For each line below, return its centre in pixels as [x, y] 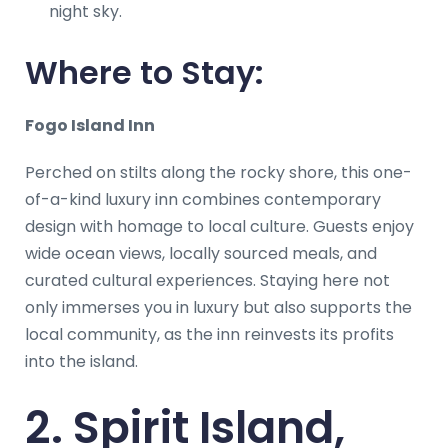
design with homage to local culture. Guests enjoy [219, 226]
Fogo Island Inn [90, 125]
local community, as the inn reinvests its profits [209, 334]
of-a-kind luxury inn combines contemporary [203, 199]
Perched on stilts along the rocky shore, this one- [218, 172]
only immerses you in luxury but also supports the [218, 307]
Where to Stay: [144, 72]
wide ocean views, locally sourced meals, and [201, 253]
